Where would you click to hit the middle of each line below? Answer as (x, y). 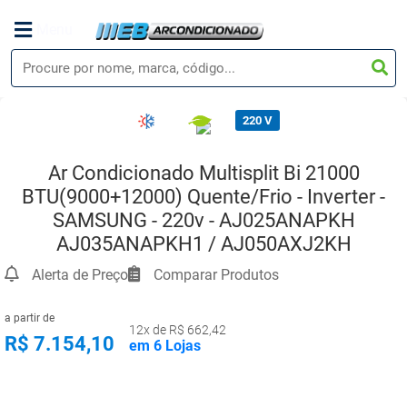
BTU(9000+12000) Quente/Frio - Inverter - (203, 197)
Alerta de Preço (78, 275)
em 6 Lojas (165, 346)
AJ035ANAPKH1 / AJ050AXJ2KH (203, 244)
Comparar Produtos (214, 275)
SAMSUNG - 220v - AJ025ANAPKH (203, 220)
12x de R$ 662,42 (178, 330)
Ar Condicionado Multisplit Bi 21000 (203, 173)
